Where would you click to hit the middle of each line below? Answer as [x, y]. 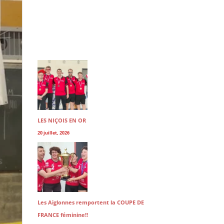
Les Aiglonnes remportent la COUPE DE [90, 202]
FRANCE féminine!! [62, 214]
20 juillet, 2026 [53, 133]
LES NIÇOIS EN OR [61, 120]
